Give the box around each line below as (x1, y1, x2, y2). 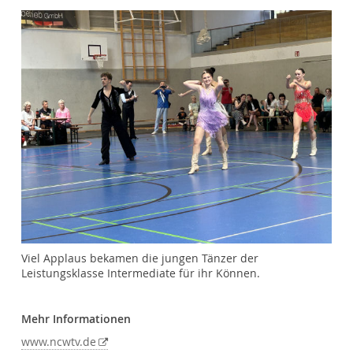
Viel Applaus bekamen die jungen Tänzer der (21, 251, 259, 266)
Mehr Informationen (21, 312, 132, 327)
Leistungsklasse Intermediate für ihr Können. (21, 266, 261, 281)
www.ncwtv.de (21, 335, 97, 350)
